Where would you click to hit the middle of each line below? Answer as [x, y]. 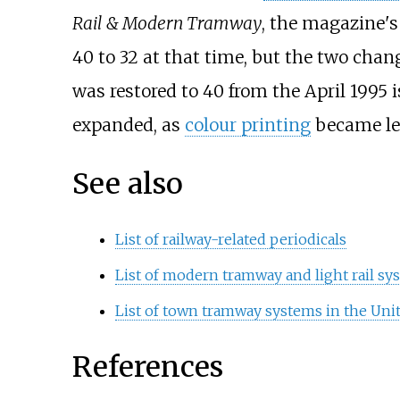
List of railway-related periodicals [230, 240]
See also [127, 183]
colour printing [247, 125]
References [147, 367]
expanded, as [128, 125]
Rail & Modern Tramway [167, 24]
